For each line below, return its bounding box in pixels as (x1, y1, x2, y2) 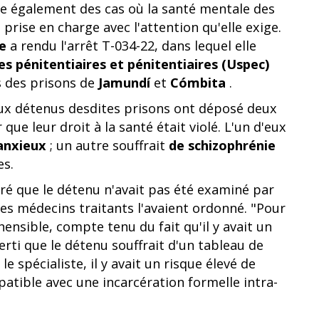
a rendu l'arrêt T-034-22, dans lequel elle (6, 37, 256, 54)
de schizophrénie (169, 137, 276, 154)
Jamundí (98, 74, 150, 91)
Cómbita (170, 74, 226, 91)
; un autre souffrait (46, 137, 169, 154)
